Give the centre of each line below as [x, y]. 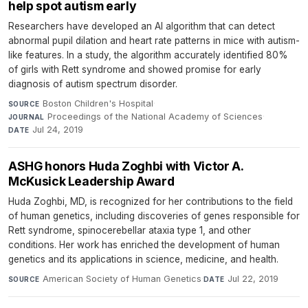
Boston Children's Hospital [98, 103]
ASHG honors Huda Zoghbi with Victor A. [126, 166]
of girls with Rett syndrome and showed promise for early [135, 69]
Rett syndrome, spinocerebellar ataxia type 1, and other [130, 230]
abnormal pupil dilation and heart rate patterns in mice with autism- [154, 40]
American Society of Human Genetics [122, 278]
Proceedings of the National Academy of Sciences [155, 116]
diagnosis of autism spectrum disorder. [93, 84]
